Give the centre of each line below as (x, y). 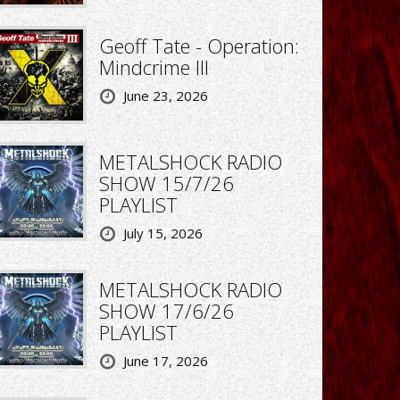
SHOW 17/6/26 (166, 311)
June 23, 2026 (165, 95)
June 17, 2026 (165, 361)
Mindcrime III (154, 67)
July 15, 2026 (162, 233)
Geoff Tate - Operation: (199, 45)
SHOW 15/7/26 (166, 183)
